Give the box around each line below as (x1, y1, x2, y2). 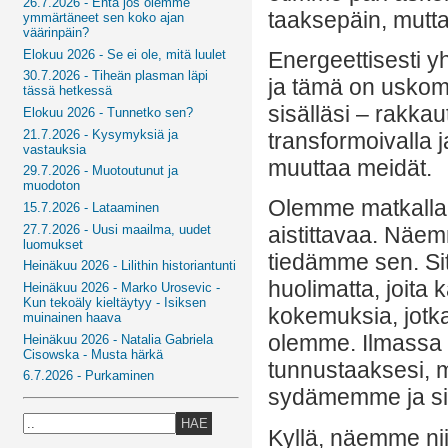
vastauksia (23, 141, 87, 157)
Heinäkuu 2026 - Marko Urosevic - (23, 279, 221, 295)
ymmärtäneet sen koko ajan (23, 9, 185, 25)
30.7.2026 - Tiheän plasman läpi (23, 68, 209, 84)
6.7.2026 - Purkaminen (23, 368, 155, 384)
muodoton (23, 178, 81, 194)
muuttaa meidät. (268, 154, 432, 181)
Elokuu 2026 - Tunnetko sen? (23, 104, 194, 120)
